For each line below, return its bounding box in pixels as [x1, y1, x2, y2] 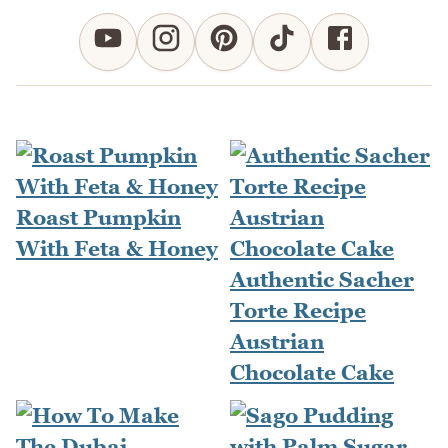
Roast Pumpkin [16, 204, 181, 230]
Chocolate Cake [230, 359, 394, 385]
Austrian [230, 328, 324, 354]
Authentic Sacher [230, 266, 414, 292]
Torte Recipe [230, 297, 366, 323]
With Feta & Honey [16, 235, 218, 261]
